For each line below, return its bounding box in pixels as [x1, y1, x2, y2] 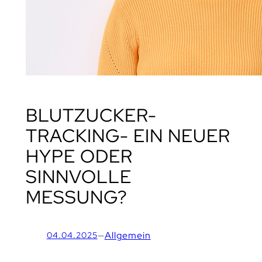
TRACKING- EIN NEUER [25, 123, 230, 148]
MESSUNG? [25, 185, 127, 209]
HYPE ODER [25, 144, 133, 168]
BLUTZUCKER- [25, 103, 157, 127]
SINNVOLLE [25, 164, 132, 189]
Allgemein [104, 229, 151, 242]
